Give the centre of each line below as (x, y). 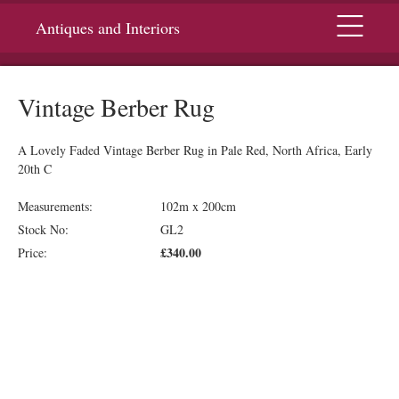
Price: (33, 252)
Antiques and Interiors (108, 28)
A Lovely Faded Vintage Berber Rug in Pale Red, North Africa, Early (195, 150)
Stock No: (43, 229)
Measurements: (55, 206)
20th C (35, 169)
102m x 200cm (198, 206)
